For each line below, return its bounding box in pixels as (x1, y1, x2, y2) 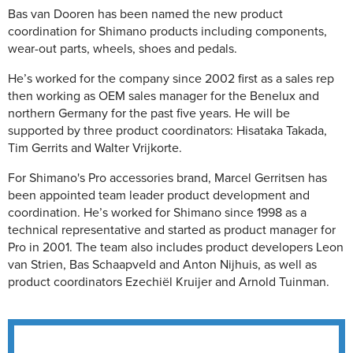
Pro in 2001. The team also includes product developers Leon (8, 240, 344, 255)
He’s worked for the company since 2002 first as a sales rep (8, 71, 334, 87)
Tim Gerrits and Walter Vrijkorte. (8, 140, 182, 156)
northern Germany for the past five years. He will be (8, 106, 290, 121)
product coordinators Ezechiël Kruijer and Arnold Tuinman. (8, 274, 329, 290)
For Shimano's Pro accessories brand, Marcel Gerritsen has (8, 170, 327, 186)
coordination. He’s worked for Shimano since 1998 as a (8, 205, 307, 221)
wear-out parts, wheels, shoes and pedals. (8, 41, 237, 57)
